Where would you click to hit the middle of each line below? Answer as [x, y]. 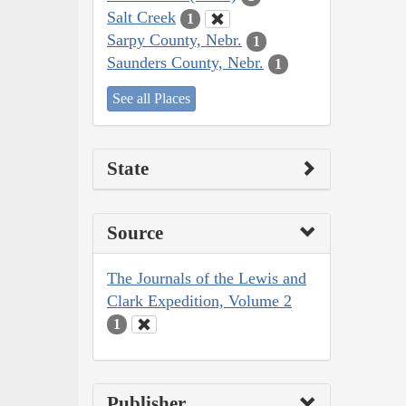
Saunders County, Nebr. [185, 63]
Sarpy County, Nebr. [174, 40]
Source [135, 232]
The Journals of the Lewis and [207, 278]
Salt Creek [141, 18]
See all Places [151, 98]
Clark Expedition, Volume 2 [199, 300]
